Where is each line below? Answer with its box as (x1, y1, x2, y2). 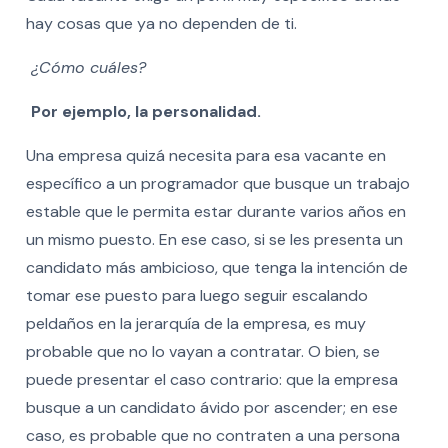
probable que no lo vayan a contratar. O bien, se (25, 340, 380, 362)
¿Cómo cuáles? (30, 56, 146, 78)
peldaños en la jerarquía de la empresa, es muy (25, 312, 366, 334)
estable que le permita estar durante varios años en (25, 200, 406, 222)
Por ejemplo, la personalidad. (30, 100, 261, 122)
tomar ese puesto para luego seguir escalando (25, 284, 368, 306)
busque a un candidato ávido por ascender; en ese (25, 396, 398, 418)
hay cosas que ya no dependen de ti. (25, 12, 297, 34)
